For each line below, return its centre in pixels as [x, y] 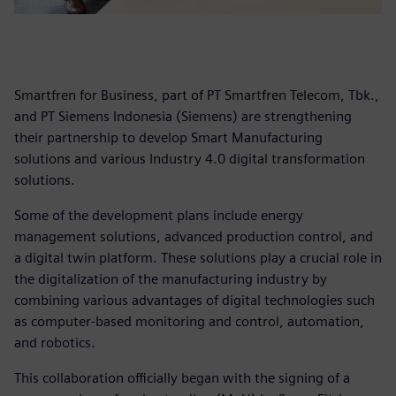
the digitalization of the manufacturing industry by [171, 278]
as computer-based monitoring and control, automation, [189, 321]
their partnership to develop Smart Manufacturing [168, 137]
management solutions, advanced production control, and [194, 236]
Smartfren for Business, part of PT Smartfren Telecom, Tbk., [197, 95]
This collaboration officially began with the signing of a [182, 377]
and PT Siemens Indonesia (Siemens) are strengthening [183, 116]
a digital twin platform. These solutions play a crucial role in [198, 257]
